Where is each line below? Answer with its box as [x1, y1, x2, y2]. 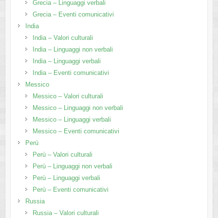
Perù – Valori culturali [32, 151, 92, 159]
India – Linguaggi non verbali [32, 46, 113, 54]
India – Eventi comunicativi [32, 69, 109, 77]
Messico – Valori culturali [32, 92, 103, 100]
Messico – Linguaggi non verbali [32, 104, 123, 112]
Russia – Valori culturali [32, 209, 99, 217]
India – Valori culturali [32, 34, 93, 42]
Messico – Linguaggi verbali [32, 116, 111, 124]
